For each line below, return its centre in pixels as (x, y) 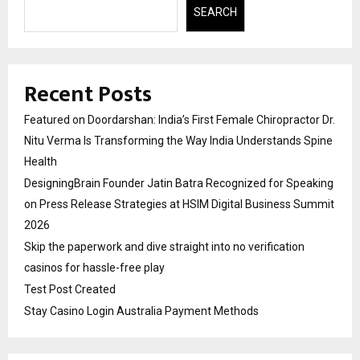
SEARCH (215, 12)
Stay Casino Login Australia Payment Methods (141, 311)
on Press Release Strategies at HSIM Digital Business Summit (179, 204)
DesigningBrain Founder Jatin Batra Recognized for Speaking (179, 183)
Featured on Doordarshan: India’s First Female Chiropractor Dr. (180, 119)
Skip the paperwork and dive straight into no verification (164, 246)
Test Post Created (70, 289)
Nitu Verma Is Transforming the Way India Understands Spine (178, 140)
